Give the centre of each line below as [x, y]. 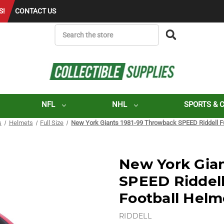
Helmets [21, 123]
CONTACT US [35, 11]
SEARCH [120, 29]
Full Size [52, 123]
